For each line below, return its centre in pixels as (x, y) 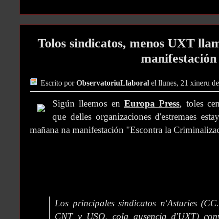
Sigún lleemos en (88, 104)
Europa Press (152, 104)
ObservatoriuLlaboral (113, 83)
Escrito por (58, 83)
